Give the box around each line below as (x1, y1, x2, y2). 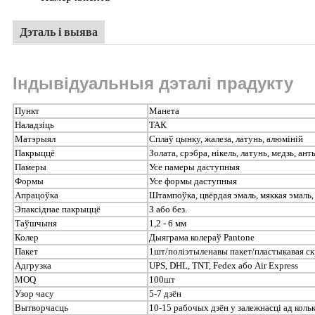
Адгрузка (15, 259, 51, 271)
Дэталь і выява (20, 25, 98, 38)
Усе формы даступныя (149, 175, 237, 186)
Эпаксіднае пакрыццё (15, 203, 101, 214)
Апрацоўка (15, 189, 58, 200)
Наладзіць (15, 119, 54, 130)
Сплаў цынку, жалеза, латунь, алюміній (149, 133, 303, 144)
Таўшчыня (15, 217, 57, 229)
